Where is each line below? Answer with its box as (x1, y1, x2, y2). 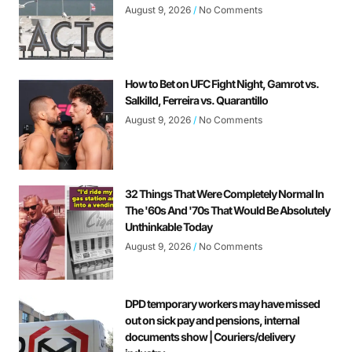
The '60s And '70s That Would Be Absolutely (125, 203, 330, 218)
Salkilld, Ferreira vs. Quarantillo (125, 93, 268, 108)
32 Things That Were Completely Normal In (125, 187, 324, 201)
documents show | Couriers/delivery (125, 330, 295, 344)
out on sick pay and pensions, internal (125, 313, 299, 328)
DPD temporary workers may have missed (125, 297, 320, 311)
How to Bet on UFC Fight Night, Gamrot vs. (125, 77, 319, 91)
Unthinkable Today (125, 220, 212, 234)
